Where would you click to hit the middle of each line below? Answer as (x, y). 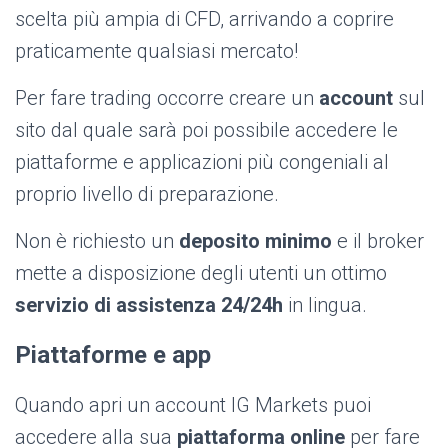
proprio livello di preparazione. (147, 194)
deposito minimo (258, 241)
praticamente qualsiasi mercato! (156, 51)
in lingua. (325, 305)
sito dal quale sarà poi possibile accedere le (206, 130)
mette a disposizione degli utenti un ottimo (201, 273)
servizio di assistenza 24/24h (149, 305)
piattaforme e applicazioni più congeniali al (202, 162)
